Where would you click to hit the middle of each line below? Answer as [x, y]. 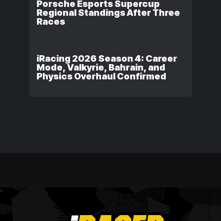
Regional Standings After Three [108, 12]
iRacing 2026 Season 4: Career [107, 58]
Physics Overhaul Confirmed [101, 76]
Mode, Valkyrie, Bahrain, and [101, 67]
